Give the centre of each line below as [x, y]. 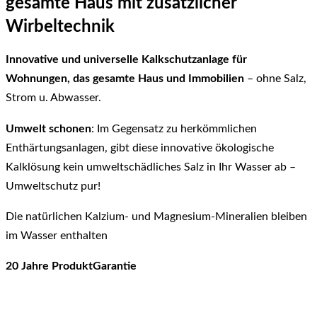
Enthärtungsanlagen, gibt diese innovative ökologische [140, 148]
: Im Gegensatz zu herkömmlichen [174, 128]
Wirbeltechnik [60, 27]
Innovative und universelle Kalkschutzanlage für [126, 60]
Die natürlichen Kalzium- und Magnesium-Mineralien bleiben [156, 217]
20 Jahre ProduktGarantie [71, 266]
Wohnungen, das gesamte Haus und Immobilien [125, 79]
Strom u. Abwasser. [53, 98]
